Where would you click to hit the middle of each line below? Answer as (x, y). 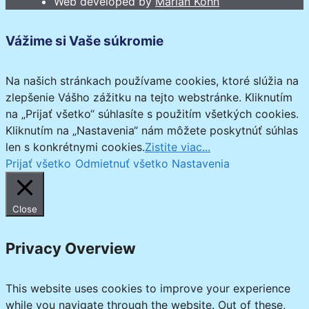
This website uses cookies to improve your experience (148, 288)
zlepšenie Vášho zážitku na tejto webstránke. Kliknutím (149, 98)
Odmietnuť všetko (122, 164)
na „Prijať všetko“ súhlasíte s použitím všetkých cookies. (152, 114)
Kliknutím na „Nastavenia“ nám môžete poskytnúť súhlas (152, 131)
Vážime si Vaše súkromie (84, 41)
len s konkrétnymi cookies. (75, 147)
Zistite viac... (178, 147)
